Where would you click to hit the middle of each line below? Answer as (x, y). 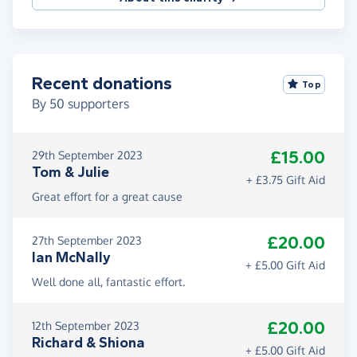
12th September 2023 (86, 326)
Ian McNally (71, 258)
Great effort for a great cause (107, 197)
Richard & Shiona (88, 343)
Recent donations (102, 84)
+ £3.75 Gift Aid (286, 180)
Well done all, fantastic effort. (108, 282)
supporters (97, 104)
